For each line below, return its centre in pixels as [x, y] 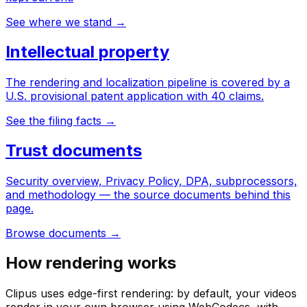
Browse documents [56, 233]
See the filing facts [53, 120]
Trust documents [74, 150]
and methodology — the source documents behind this [148, 194]
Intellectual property [87, 51]
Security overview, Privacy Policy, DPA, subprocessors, [151, 181]
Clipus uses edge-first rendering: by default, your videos [151, 293]
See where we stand [59, 22]
